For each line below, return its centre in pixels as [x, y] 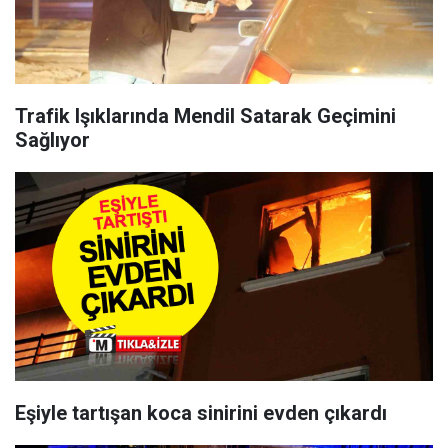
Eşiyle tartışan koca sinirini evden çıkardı [201, 413]
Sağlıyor [52, 140]
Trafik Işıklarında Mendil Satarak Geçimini [205, 116]
